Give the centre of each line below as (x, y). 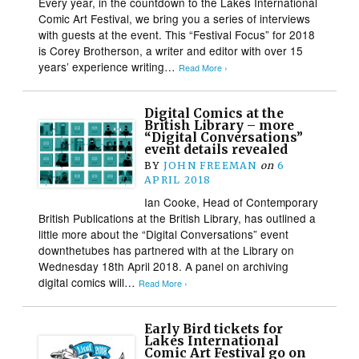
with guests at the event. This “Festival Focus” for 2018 (177, 34)
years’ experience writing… (109, 66)
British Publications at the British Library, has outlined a (177, 218)
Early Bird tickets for (214, 329)
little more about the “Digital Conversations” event (164, 234)
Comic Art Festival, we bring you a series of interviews (175, 18)
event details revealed (216, 149)
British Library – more (220, 125)
